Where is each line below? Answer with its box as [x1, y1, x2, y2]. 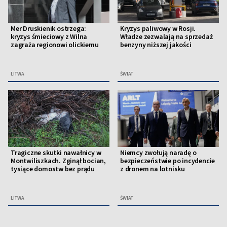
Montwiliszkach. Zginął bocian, [11, 156, 106, 166]
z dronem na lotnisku [120, 164, 185, 174]
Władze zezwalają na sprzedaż [120, 32, 213, 42]
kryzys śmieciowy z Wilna [11, 32, 88, 42]
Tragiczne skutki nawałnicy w [11, 148, 101, 158]
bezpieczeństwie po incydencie [120, 156, 215, 166]
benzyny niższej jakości [120, 40, 192, 50]
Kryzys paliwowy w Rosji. [120, 24, 196, 33]
